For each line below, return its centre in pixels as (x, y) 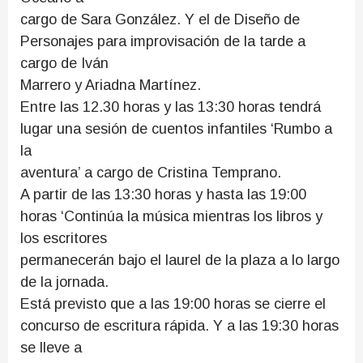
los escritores (64, 238)
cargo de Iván (64, 63)
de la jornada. (64, 282)
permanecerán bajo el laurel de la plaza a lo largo (180, 260)
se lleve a (51, 348)
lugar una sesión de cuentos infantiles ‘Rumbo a (176, 129)
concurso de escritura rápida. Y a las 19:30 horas (179, 326)
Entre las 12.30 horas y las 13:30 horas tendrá (171, 107)
